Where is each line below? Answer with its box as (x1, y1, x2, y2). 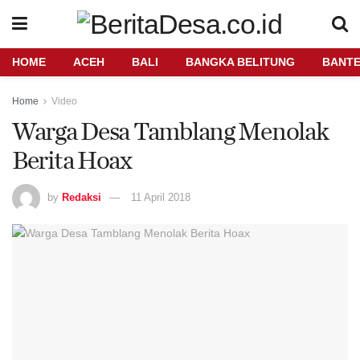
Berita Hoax (12, 141, 132, 178)
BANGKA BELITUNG (186, 55, 295, 68)
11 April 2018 (131, 190, 190, 203)
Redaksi (62, 190, 101, 203)
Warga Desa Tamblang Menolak (12, 112, 329, 149)
